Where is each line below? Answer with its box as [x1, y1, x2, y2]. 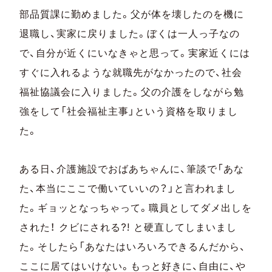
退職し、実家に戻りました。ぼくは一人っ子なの [19, 27, 240, 39]
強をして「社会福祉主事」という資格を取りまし [19, 104, 239, 117]
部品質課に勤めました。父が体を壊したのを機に [19, 7, 245, 20]
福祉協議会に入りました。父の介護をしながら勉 [19, 85, 245, 98]
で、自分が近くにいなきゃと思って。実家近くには [19, 46, 251, 59]
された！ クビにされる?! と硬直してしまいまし [19, 220, 237, 233]
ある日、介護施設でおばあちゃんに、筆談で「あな [19, 162, 245, 175]
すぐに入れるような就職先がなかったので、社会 [19, 66, 243, 78]
